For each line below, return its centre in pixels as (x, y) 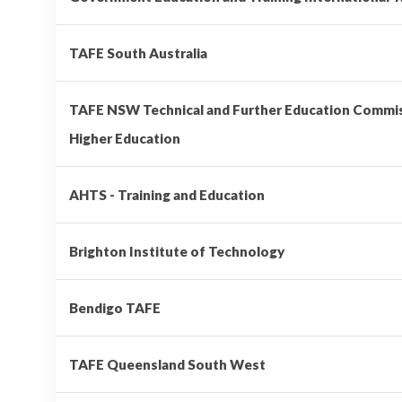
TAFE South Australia (138, 52)
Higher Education (125, 138)
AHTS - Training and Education (167, 194)
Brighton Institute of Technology (177, 251)
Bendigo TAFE (115, 307)
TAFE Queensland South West (167, 364)
